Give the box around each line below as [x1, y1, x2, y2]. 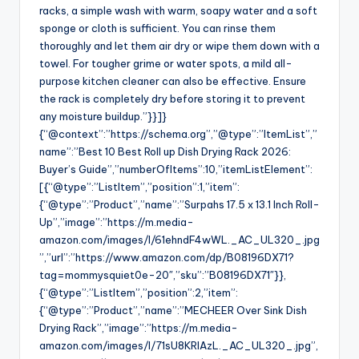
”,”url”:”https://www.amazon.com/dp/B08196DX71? [39, 251, 294, 264]
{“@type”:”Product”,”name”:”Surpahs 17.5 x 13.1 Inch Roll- [39, 198, 320, 212]
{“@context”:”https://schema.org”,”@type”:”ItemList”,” [39, 127, 317, 141]
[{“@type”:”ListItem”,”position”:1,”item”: [39, 180, 240, 194]
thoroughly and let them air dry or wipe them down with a [39, 39, 320, 53]
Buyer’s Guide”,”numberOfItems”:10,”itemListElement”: [39, 163, 313, 176]
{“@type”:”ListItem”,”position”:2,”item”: [39, 286, 238, 300]
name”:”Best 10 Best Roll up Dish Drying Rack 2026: [39, 145, 291, 159]
